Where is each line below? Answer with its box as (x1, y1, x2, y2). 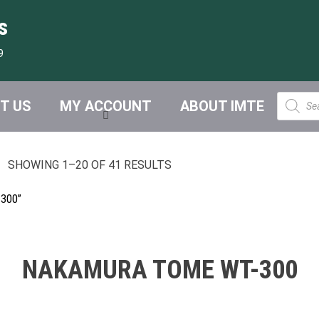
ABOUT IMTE (180, 98, 264, 115)
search (276, 100, 308, 112)
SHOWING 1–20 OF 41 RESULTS (7, 157, 172, 172)
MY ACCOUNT (60, 98, 152, 115)
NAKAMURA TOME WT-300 (21, 253, 298, 285)
